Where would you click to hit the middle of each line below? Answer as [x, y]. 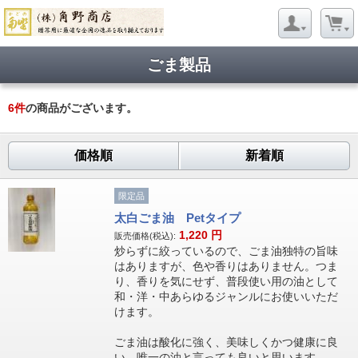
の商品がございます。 [82, 108]
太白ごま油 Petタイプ [177, 218]
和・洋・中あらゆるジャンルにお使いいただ [226, 296]
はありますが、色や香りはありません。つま [226, 266]
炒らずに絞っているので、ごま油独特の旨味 [226, 251]
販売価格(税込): [145, 236]
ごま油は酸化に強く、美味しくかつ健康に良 [226, 342]
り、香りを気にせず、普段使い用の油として [226, 281]
